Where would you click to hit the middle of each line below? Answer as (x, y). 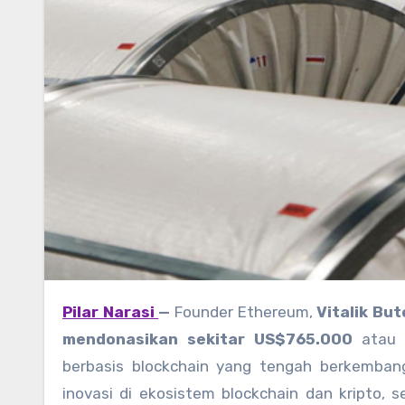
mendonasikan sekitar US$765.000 (207, 339)
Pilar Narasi (116, 312)
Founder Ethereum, (245, 312)
